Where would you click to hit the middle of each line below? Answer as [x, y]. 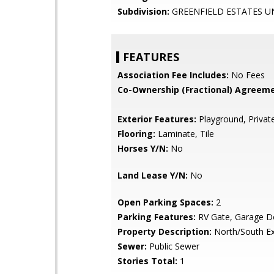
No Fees [247, 75]
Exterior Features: [157, 119]
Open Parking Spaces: [165, 202]
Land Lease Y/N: [153, 175]
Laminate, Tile [185, 134]
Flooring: [136, 134]
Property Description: [165, 231]
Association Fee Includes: [173, 75]
